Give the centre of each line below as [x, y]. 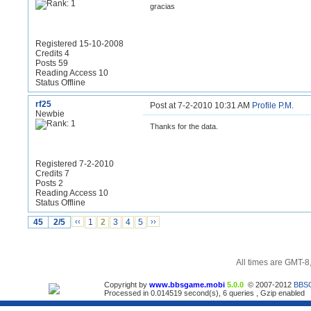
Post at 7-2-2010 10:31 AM [201, 106]
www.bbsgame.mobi [187, 285]
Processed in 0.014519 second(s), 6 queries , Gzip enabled [204, 293]
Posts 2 [49, 183]
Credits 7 [52, 174]
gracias [162, 6]
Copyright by [127, 285]
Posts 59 [52, 63]
